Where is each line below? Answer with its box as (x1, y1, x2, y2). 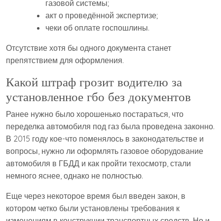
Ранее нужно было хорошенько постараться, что (6, 109, 184, 119)
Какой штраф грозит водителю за (6, 74, 182, 90)
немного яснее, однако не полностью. (6, 171, 143, 181)
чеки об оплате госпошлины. (45, 23, 149, 33)
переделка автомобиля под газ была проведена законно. (6, 121, 215, 132)
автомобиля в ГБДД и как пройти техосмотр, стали (6, 158, 191, 169)
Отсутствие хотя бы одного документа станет (6, 43, 171, 53)
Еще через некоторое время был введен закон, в (6, 191, 185, 201)
